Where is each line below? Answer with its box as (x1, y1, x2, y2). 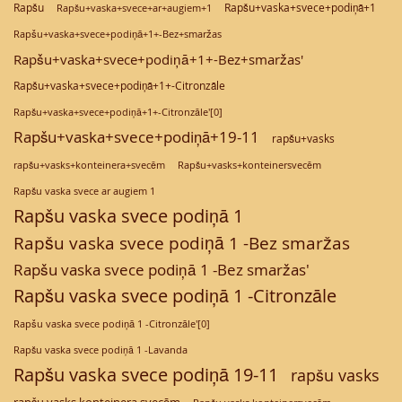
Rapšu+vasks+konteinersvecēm (178, 159, 321, 172)
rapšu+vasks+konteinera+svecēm (13, 159, 165, 172)
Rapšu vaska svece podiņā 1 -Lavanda (13, 344, 188, 357)
